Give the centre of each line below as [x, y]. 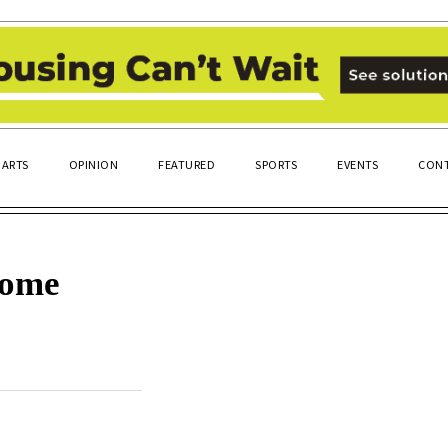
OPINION [93, 163]
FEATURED [186, 163]
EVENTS [357, 163]
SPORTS [276, 163]
